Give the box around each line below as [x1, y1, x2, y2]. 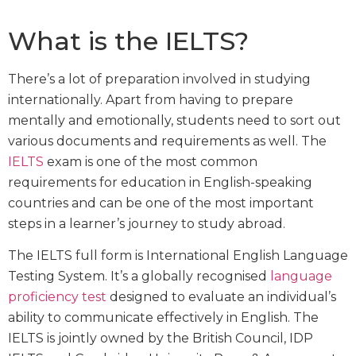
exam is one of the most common [44, 154, 257, 170]
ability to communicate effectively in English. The [8, 310, 319, 326]
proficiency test [8, 289, 106, 305]
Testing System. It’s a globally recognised [8, 269, 270, 284]
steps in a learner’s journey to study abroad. [8, 216, 285, 232]
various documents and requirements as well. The [8, 133, 327, 149]
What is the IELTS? [8, 25, 249, 57]
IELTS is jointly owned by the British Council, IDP [8, 331, 313, 346]
